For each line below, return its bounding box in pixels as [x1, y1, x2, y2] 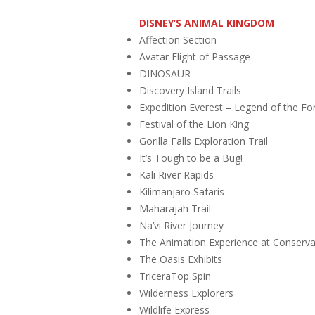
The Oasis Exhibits [139, 252, 222, 266]
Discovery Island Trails [139, 83, 241, 97]
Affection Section [139, 32, 217, 46]
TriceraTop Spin [139, 269, 211, 283]
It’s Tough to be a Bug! [139, 150, 243, 165]
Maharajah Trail [139, 201, 211, 215]
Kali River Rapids [139, 167, 214, 181]
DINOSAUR [139, 66, 191, 80]
